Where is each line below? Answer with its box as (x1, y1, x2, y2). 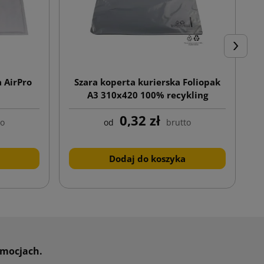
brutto (166, 116, 191, 128)
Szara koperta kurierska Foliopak (74, 75, 220, 88)
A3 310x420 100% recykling (87, 88, 208, 101)
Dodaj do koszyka (109, 152, 186, 164)
